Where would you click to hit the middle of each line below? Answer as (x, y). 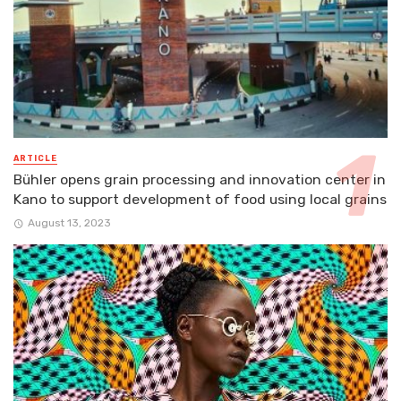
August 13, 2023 (69, 222)
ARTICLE (35, 158)
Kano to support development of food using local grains (200, 199)
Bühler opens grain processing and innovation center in (200, 179)
